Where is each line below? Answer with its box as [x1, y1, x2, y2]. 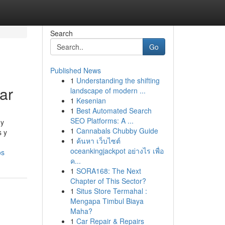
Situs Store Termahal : [76, 186, 147, 196]
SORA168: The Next [76, 166, 141, 176]
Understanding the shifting [76, 75, 160, 85]
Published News [50, 65, 101, 75]
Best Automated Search [76, 105, 152, 116]
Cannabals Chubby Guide [76, 126, 158, 136]
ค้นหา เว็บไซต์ [76, 136, 121, 146]
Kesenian [76, 95, 106, 105]
